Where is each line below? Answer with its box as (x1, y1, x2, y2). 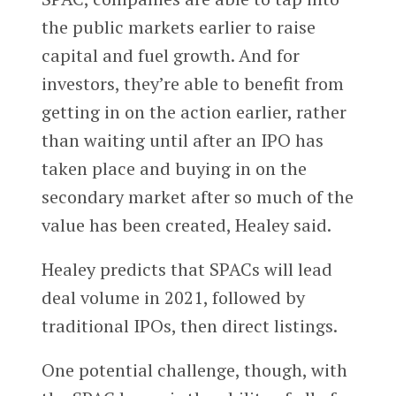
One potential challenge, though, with (41, 358, 347, 383)
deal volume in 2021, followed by (41, 286, 305, 310)
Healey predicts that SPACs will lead (41, 257, 332, 282)
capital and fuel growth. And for (41, 43, 300, 68)
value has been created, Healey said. (41, 213, 331, 238)
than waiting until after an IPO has (41, 128, 324, 153)
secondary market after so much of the (41, 185, 354, 209)
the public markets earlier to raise (41, 15, 316, 40)
